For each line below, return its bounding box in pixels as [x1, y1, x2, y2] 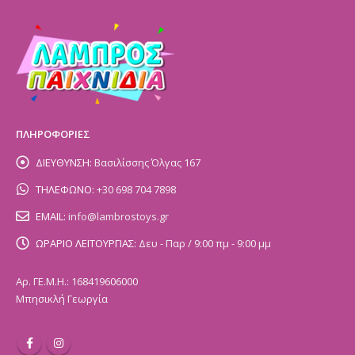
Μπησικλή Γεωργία [16, 292, 108, 307]
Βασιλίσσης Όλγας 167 [94, 155, 200, 170]
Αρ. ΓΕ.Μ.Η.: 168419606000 [16, 274, 138, 289]
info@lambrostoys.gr [68, 209, 169, 224]
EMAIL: [36, 209, 66, 224]
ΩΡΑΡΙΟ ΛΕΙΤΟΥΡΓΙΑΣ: [36, 236, 136, 251]
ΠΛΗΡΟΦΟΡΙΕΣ [16, 127, 90, 142]
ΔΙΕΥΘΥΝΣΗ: [36, 155, 92, 170]
